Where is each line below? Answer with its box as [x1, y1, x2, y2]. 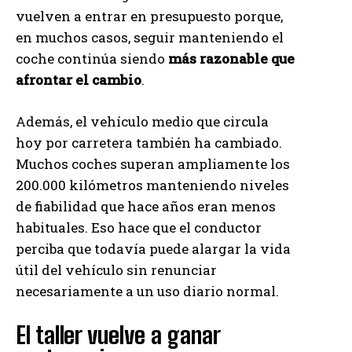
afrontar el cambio [16, 70, 141, 89]
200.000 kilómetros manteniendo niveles [16, 175, 289, 194]
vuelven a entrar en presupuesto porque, [16, 6, 283, 25]
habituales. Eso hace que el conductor [16, 218, 262, 236]
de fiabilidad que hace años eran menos [16, 196, 276, 215]
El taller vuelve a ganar [16, 320, 220, 349]
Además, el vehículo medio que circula [16, 112, 269, 130]
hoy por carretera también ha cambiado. [16, 133, 282, 152]
